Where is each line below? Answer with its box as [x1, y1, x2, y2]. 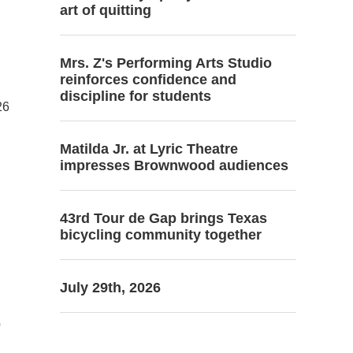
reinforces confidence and [60, 72, 236, 87]
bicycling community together [60, 227, 262, 243]
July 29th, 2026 [60, 280, 161, 295]
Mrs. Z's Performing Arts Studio [60, 55, 272, 71]
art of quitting [60, 2, 151, 18]
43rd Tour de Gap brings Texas [60, 210, 267, 226]
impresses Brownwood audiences [60, 158, 288, 173]
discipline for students [60, 88, 211, 104]
